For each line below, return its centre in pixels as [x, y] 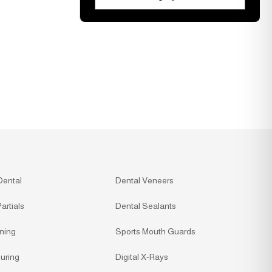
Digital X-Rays [142, 257]
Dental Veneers [145, 180]
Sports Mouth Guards [156, 231]
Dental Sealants [146, 206]
